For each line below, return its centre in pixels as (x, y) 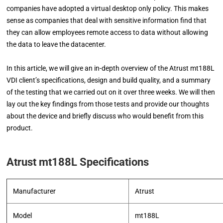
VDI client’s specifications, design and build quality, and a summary (109, 80)
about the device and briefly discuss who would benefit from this (105, 116)
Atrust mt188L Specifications (78, 162)
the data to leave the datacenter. (56, 44)
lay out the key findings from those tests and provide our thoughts (108, 104)
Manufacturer (35, 191)
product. (20, 128)
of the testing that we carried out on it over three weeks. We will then (111, 92)
